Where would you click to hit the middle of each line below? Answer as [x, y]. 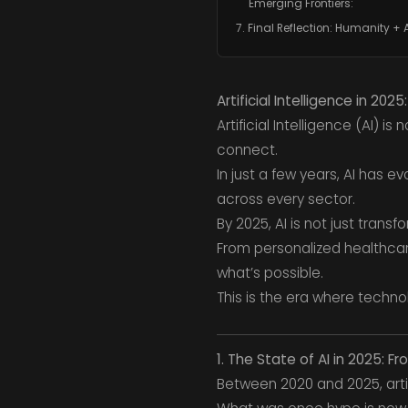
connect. [247, 149]
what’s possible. [270, 272]
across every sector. [286, 199]
